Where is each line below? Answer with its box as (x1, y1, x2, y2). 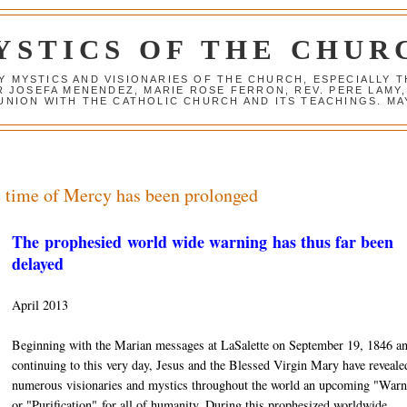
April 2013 (11, 296, 68, 314)
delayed (11, 252, 64, 276)
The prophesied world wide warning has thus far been (11, 230, 393, 254)
